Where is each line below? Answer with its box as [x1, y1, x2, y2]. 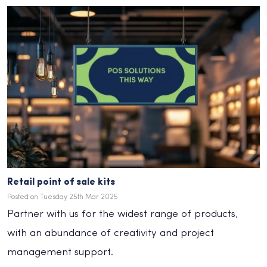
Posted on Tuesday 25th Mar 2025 [7, 194, 118, 201]
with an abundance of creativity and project [7, 228, 214, 239]
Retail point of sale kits [7, 178, 115, 188]
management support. [7, 247, 113, 258]
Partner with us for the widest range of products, [7, 209, 238, 220]
